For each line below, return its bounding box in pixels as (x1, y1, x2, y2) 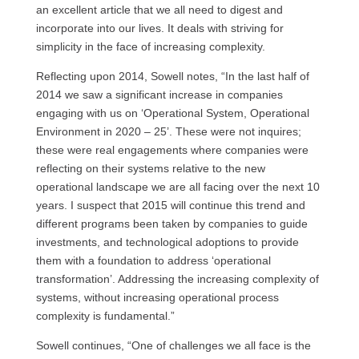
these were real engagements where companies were (35, 143, 309, 156)
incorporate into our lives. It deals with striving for (35, 22, 284, 34)
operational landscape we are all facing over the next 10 (35, 180, 320, 193)
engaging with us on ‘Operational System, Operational (35, 107, 309, 119)
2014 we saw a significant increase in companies (35, 88, 283, 101)
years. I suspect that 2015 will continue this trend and (35, 199, 305, 212)
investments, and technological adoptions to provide (35, 236, 299, 248)
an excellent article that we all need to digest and (35, 3, 283, 16)
